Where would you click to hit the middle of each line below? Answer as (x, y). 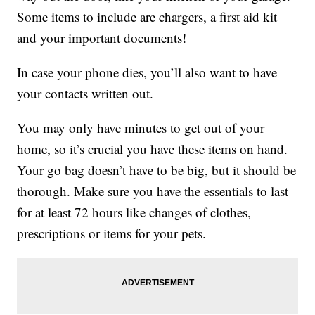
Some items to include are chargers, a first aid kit (147, 17)
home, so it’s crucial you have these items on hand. (153, 149)
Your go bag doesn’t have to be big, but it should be (157, 170)
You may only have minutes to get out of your (141, 128)
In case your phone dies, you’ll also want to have (147, 72)
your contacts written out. (85, 94)
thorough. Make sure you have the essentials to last (153, 191)
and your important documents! (102, 38)
